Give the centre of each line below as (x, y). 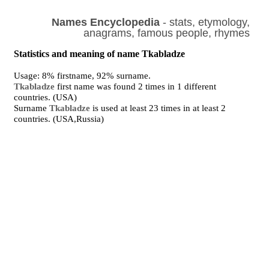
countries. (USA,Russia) (59, 119)
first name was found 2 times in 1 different (136, 86)
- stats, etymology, (204, 22)
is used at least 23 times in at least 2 (158, 108)
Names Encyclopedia (105, 22)
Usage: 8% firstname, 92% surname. (83, 76)
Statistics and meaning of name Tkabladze (100, 54)
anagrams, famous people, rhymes (166, 33)
